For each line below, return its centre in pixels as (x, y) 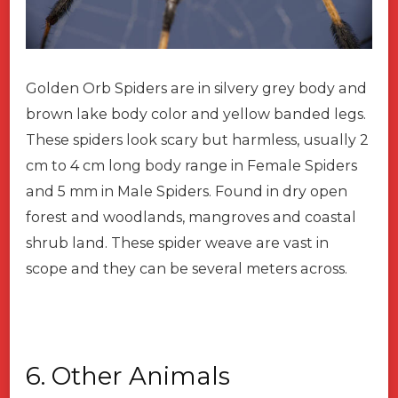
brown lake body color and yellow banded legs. (196, 115)
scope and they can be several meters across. (188, 269)
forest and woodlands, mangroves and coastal (191, 218)
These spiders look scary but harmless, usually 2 (197, 140)
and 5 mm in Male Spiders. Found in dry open (187, 192)
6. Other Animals (128, 376)
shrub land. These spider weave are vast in (177, 243)
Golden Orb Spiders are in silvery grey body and (196, 89)
